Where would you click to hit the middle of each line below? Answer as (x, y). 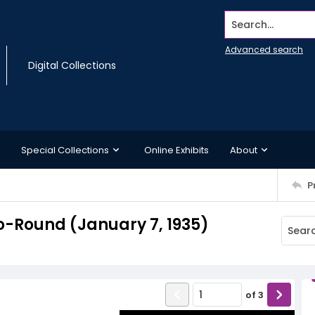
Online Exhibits (176, 150)
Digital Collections (72, 65)
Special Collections (65, 150)
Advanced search (264, 50)
